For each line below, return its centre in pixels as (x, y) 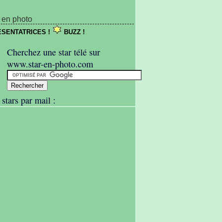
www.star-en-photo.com (50, 64)
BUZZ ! (73, 32)
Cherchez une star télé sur (54, 52)
